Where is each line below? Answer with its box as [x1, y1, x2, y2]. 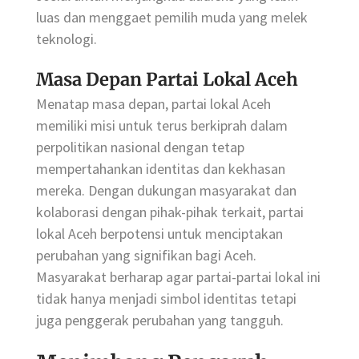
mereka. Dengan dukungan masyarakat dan [36, 180, 296, 200]
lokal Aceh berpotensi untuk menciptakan [36, 224, 283, 243]
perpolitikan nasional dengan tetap [36, 137, 244, 156]
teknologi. [36, 29, 97, 48]
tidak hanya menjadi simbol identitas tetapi [36, 288, 296, 308]
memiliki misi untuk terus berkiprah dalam [36, 115, 288, 135]
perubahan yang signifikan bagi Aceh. [36, 245, 256, 264]
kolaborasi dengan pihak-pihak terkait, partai [36, 202, 304, 221]
